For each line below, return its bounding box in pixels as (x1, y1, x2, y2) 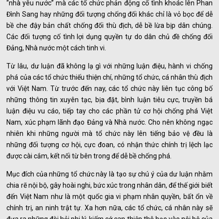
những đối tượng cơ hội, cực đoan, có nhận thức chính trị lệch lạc (6, 140, 213, 149)
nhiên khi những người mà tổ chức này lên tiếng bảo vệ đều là (6, 129, 213, 137)
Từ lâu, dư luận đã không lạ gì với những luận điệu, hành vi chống (6, 62, 213, 70)
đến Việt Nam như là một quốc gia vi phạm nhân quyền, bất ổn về (6, 192, 213, 200)
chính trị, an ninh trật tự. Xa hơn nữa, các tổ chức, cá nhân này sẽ (6, 203, 213, 212)
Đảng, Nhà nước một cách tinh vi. (6, 44, 107, 52)
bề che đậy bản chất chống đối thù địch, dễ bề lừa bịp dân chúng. (6, 21, 213, 29)
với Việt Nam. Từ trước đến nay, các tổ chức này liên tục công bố (6, 84, 213, 92)
